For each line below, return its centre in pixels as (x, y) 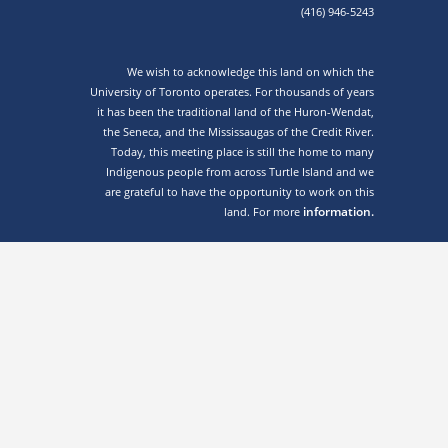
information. (338, 212)
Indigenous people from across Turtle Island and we (240, 172)
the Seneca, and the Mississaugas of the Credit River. (238, 132)
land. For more (263, 212)
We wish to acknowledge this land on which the (250, 72)
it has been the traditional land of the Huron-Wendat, (235, 112)
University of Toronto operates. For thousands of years (232, 92)
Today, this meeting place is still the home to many (242, 152)
